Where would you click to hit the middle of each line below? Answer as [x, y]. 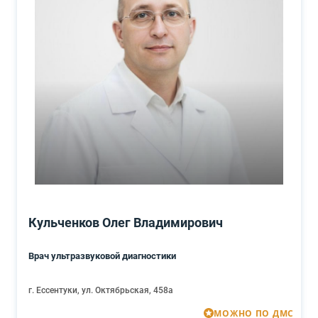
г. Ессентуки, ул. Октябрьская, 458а [101, 290]
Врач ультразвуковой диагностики [102, 256]
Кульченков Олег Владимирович [126, 223]
